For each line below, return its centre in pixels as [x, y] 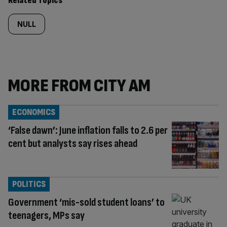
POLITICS [29, 184]
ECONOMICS [34, 112]
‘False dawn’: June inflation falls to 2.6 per [88, 130]
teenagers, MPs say [46, 215]
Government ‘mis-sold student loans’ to [86, 202]
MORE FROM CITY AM [79, 86]
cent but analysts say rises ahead [73, 144]
